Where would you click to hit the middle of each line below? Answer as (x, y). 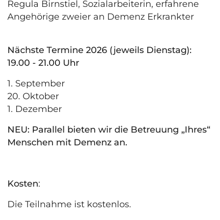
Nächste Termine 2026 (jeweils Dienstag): (99, 50)
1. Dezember (35, 109)
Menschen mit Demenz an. (67, 143)
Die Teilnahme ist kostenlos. (69, 205)
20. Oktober (33, 96)
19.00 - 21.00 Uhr (43, 63)
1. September (36, 84)
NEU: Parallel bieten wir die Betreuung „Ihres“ (109, 130)
